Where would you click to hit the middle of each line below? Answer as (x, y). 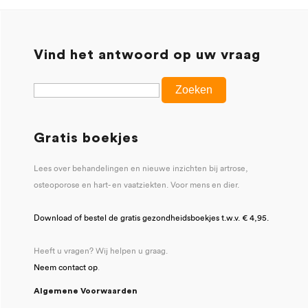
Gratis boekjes (86, 138)
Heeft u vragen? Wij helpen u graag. (101, 251)
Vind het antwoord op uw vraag (147, 55)
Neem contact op (66, 267)
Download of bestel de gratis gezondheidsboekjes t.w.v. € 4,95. (151, 218)
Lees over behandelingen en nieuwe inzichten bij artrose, (141, 168)
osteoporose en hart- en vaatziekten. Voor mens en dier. (136, 185)
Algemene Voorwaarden (86, 290)
